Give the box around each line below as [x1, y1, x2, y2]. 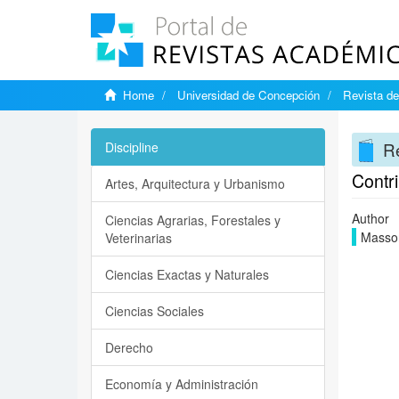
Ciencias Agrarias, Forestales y [105, 211, 281, 229]
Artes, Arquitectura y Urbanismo [105, 175, 285, 192]
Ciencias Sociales [105, 302, 204, 320]
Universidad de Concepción [177, 86, 320, 103]
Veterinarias [105, 229, 172, 247]
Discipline [105, 138, 159, 156]
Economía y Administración [105, 375, 258, 393]
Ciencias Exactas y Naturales [105, 265, 269, 283]
